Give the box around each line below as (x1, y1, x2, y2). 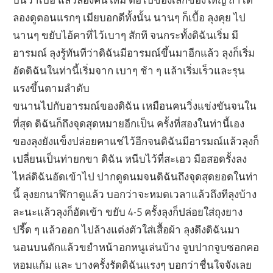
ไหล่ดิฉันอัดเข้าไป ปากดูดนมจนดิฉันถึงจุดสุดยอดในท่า (13, 169, 259, 183)
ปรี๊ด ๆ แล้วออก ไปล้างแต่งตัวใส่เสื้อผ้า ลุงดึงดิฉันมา (13, 222, 241, 236)
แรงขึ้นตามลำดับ (13, 81, 90, 94)
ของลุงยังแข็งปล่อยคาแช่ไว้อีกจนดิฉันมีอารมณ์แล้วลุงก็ (13, 134, 260, 147)
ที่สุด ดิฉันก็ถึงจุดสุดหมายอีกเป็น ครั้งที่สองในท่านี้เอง (13, 116, 245, 130)
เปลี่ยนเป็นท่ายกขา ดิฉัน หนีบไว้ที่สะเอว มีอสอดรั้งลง (13, 152, 247, 165)
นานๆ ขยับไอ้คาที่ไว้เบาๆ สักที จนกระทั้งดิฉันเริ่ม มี (13, 28, 239, 41)
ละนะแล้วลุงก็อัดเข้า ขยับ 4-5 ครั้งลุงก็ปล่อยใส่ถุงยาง (13, 205, 243, 218)
